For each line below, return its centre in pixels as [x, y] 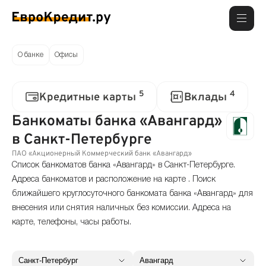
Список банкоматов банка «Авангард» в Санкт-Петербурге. [123, 166]
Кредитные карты [89, 97]
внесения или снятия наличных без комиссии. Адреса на [121, 208]
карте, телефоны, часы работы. [72, 223]
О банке [30, 55]
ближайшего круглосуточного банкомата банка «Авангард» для [132, 194]
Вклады [207, 97]
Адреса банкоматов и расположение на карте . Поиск [114, 180]
